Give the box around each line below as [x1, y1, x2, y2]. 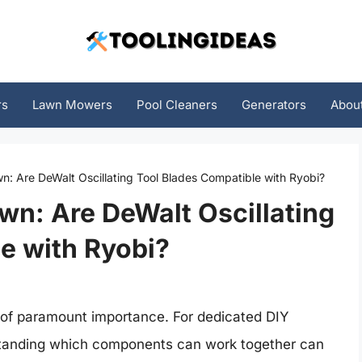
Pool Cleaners [136, 97, 217, 112]
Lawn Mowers [32, 97, 112, 112]
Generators [241, 97, 306, 112]
